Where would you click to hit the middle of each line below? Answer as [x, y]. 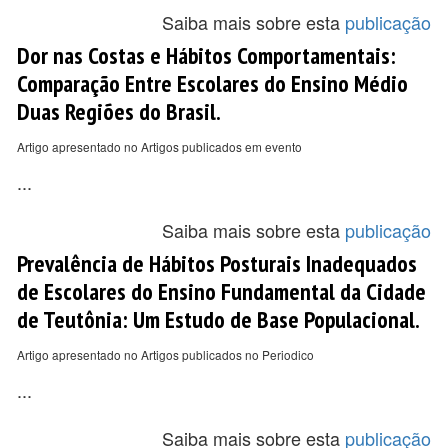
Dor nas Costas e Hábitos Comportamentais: [206, 55]
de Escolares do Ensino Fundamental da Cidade [221, 291]
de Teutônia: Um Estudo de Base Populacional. [218, 319]
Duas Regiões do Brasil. [119, 111]
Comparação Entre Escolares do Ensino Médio [212, 83]
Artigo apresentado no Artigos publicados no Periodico [165, 354]
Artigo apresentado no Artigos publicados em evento [159, 146]
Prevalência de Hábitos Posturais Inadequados [217, 263]
